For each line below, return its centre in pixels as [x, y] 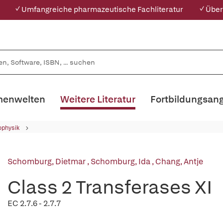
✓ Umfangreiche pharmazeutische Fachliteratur [99, 9]
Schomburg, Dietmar [47, 162]
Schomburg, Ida [121, 162]
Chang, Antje [179, 162]
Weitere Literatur [98, 99]
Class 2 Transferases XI [110, 187]
